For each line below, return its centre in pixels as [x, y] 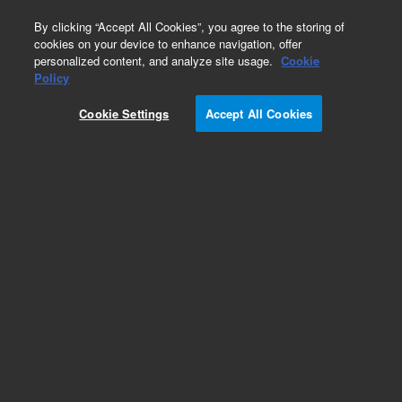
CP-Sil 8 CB [49, 376]
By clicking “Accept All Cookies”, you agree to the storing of [190, 26]
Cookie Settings [124, 114]
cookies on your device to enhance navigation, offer [168, 44]
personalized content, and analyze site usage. [156, 61]
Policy [52, 78]
